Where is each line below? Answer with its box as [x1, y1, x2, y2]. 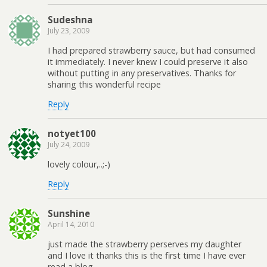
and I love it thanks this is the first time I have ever [48, 249, 246, 261]
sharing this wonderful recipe [48, 78, 161, 90]
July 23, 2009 [48, 26, 89, 36]
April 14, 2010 [48, 219, 94, 230]
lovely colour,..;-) [48, 158, 110, 170]
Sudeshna [48, 14, 92, 26]
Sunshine [48, 207, 90, 220]
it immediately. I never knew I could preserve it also [48, 55, 248, 67]
